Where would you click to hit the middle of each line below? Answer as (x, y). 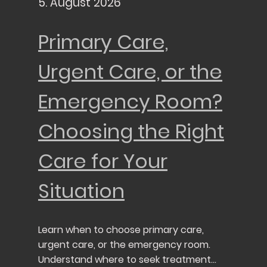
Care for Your (103, 161)
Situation (81, 191)
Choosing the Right (131, 131)
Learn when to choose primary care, (121, 230)
